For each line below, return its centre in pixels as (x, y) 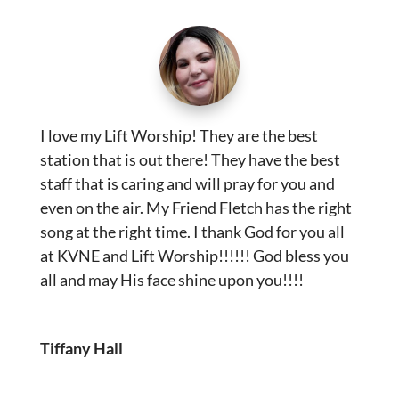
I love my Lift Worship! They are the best (179, 136)
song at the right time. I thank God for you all (192, 232)
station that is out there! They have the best (190, 160)
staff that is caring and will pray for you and (187, 184)
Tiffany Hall (81, 349)
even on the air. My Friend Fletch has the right (195, 208)
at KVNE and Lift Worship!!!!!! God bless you (194, 256)
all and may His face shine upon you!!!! (171, 280)
